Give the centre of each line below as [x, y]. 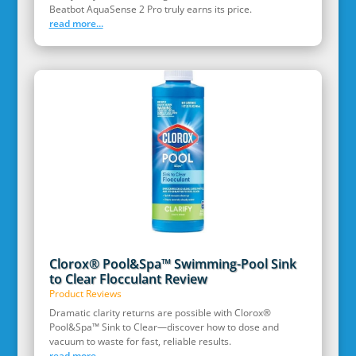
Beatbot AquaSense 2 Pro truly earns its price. [150, 10]
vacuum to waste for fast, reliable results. [140, 341]
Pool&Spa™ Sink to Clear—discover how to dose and [164, 327]
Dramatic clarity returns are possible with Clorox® [160, 312]
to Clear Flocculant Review [128, 279]
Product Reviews [85, 293]
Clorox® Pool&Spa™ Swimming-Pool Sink [172, 263]
